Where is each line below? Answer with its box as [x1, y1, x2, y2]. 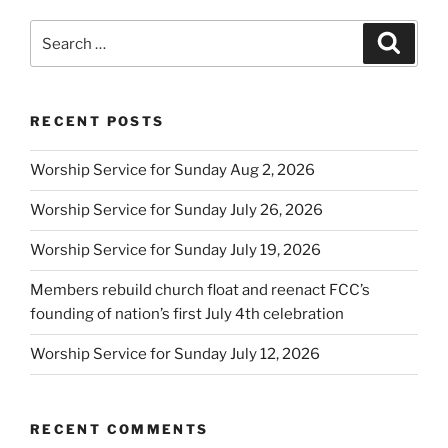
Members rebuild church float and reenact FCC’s [30, 281, 370, 300]
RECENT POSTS [30, 113, 165, 130]
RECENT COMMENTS [30, 420, 209, 437]
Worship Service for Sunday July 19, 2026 [30, 241, 321, 260]
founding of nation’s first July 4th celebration [30, 305, 344, 324]
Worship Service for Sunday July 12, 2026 [30, 345, 320, 364]
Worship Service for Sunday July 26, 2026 [30, 201, 323, 220]
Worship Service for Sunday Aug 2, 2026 [30, 161, 315, 180]
